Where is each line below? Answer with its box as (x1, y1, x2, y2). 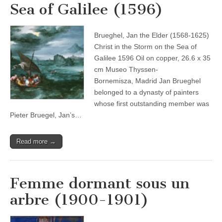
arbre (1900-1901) (10, 191, 149, 209)
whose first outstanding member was (94, 100, 209, 108)
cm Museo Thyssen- (94, 65, 158, 73)
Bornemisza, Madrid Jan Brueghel (94, 77, 201, 85)
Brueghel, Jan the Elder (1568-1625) (94, 31, 209, 39)
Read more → (16, 138, 56, 145)
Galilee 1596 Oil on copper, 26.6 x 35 (94, 54, 211, 62)
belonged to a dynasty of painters (94, 88, 199, 96)
